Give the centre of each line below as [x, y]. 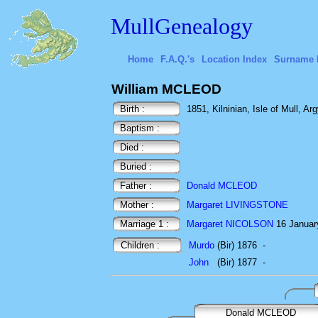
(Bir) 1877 [237, 262]
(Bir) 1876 [237, 245]
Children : [136, 245]
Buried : [132, 166]
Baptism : [136, 128]
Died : [128, 147]
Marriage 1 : [140, 224]
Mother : [133, 205]
